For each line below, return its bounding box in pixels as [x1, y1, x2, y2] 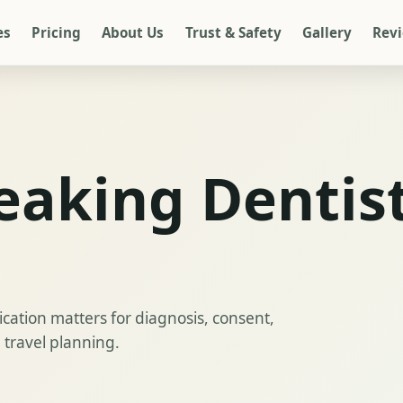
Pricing [31, 22, 82, 41]
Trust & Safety [184, 22, 282, 41]
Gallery [301, 22, 352, 41]
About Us [102, 22, 165, 41]
